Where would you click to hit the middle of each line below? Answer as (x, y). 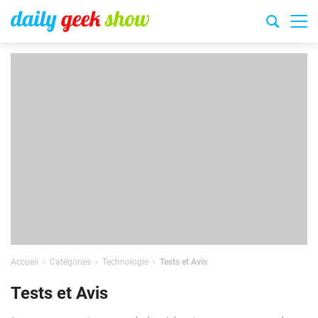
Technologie (125, 262)
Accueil (24, 262)
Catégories (70, 262)
